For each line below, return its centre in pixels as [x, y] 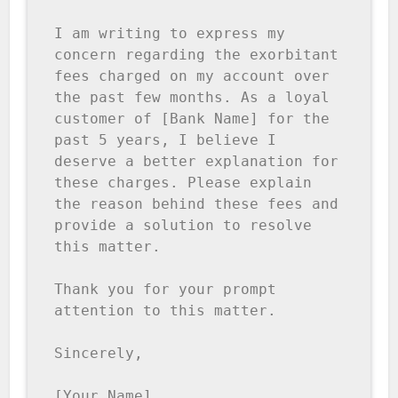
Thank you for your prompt [166, 290]
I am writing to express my [170, 34]
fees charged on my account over [192, 76]
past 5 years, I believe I [166, 140]
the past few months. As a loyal [192, 98]
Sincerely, [103, 354]
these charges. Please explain [183, 183]
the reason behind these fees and [197, 204]
